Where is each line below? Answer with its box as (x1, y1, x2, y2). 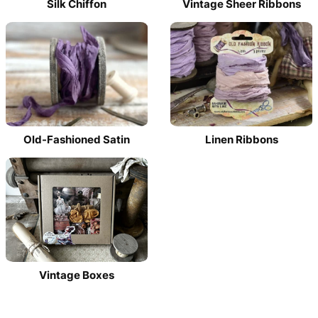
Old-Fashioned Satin (23, 132, 130, 146)
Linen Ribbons (204, 132, 278, 146)
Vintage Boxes (39, 268, 114, 282)
